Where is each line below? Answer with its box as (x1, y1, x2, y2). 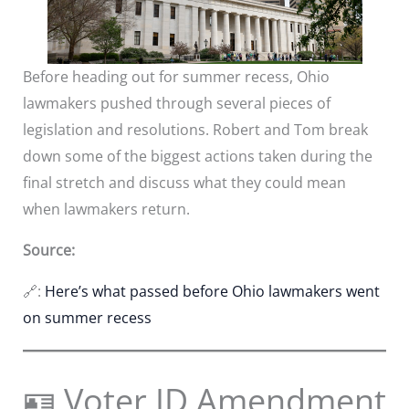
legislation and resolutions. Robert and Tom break (22, 119, 368, 140)
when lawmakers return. (22, 198, 190, 219)
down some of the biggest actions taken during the (22, 145, 372, 166)
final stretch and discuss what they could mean (22, 172, 346, 193)
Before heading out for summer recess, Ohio (22, 66, 330, 87)
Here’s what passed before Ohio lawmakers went (44, 280, 380, 301)
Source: (22, 239, 75, 260)
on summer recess (22, 307, 152, 328)
